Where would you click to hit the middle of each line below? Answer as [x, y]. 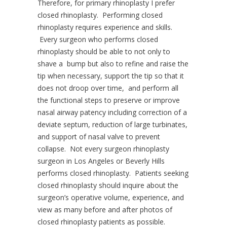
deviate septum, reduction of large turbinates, [112, 124]
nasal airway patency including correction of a [112, 112]
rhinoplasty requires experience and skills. [105, 27]
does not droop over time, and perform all [108, 88]
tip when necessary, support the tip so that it [111, 75]
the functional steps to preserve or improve [109, 100]
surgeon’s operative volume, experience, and [111, 197]
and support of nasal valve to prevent [99, 136]
